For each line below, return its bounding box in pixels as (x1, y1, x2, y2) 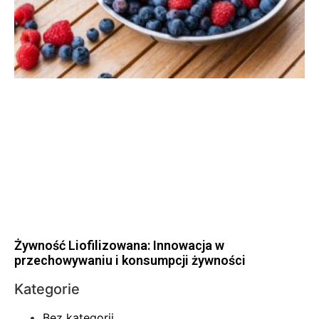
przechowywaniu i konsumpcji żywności (14, 253, 246, 268)
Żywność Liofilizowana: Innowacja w (14, 238, 224, 253)
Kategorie (14, 281, 80, 298)
